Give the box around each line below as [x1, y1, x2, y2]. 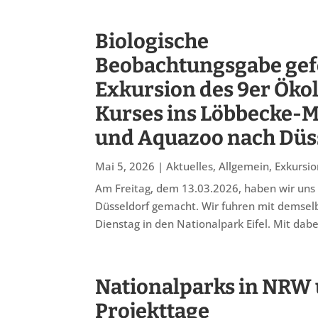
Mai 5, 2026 [95, 158, 155, 173]
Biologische [95, 28, 209, 54]
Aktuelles [166, 158, 214, 173]
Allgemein [219, 158, 270, 173]
